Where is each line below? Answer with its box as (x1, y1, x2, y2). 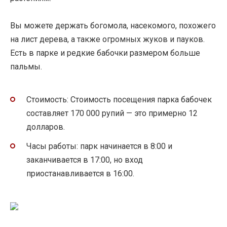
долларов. (26, 122, 65, 132)
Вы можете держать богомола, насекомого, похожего (10, 20, 216, 30)
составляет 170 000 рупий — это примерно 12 (26, 108, 198, 119)
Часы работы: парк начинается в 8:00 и (26, 141, 172, 152)
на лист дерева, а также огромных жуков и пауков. (10, 34, 205, 44)
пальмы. (10, 61, 42, 71)
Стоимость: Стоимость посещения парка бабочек (26, 95, 212, 105)
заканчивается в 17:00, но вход (26, 155, 143, 165)
